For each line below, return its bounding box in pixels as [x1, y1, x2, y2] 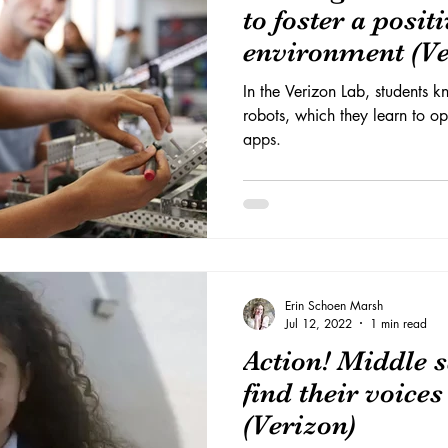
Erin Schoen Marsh [285, 296, 383, 314]
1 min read [370, 314, 427, 332]
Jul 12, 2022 [285, 314, 352, 332]
